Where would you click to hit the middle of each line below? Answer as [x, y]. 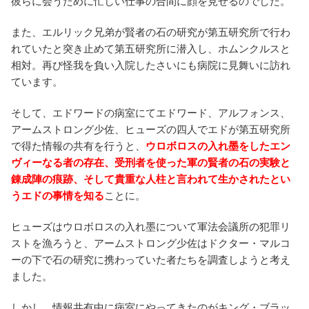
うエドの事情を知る [58, 195]
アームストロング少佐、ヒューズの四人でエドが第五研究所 [151, 129]
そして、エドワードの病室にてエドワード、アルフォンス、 [151, 112]
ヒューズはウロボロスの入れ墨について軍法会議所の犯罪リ [151, 226]
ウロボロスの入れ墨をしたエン [218, 146]
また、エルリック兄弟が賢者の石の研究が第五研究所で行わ [151, 32]
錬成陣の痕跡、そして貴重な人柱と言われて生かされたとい [151, 179]
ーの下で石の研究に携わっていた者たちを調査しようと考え [151, 259]
